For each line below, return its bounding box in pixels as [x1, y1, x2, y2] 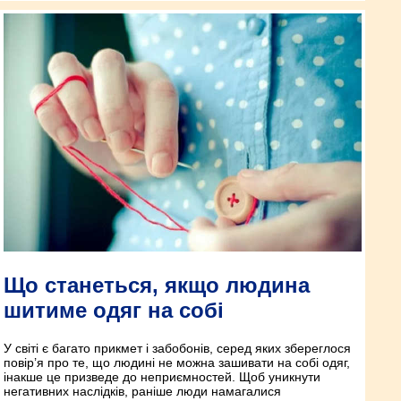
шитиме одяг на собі [4, 298, 224, 323]
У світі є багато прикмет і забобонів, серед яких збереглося [4, 341, 351, 356]
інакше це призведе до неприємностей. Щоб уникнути [4, 370, 320, 385]
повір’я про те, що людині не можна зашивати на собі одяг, [4, 355, 350, 371]
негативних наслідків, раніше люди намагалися [4, 384, 281, 399]
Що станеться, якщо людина [4, 273, 310, 298]
